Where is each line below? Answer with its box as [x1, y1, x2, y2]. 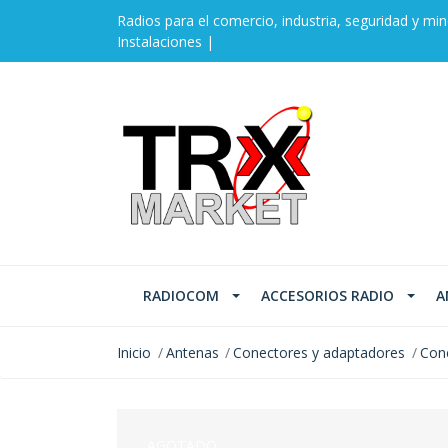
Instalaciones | [117, 32, 214, 51]
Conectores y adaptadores [233, 343, 406, 363]
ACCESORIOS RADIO [261, 286, 394, 306]
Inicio [117, 343, 151, 363]
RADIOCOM [143, 286, 219, 306]
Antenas [165, 343, 219, 363]
